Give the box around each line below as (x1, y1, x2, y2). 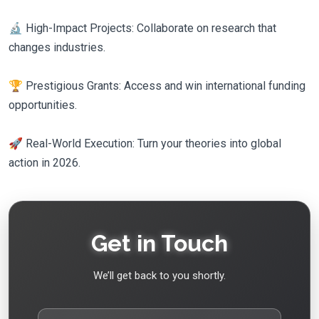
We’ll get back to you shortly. (93, 269, 226, 282)
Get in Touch (91, 230, 228, 256)
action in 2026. (9, 156, 80, 169)
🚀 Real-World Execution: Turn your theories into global (9, 137, 281, 150)
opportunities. (9, 98, 77, 112)
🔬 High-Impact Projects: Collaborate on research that (9, 21, 276, 35)
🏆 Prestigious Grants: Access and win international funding (9, 79, 305, 93)
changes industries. (9, 41, 105, 54)
